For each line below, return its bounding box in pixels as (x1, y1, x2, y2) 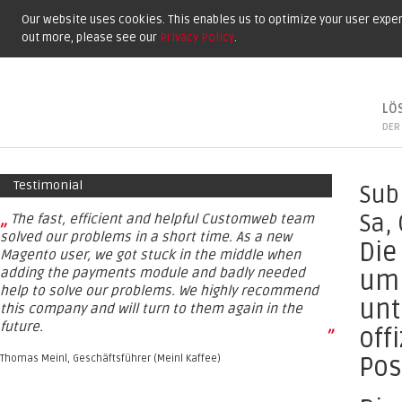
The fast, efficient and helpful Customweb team (11, 211, 314, 228)
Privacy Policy (160, 31, 234, 45)
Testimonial (13, 178, 83, 193)
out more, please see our (22, 31, 160, 45)
